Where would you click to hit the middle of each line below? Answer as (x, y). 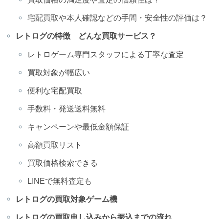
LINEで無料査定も (60, 181)
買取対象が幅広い (59, 72)
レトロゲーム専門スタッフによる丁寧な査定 (106, 54)
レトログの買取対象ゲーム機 (66, 199)
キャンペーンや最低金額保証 (78, 126)
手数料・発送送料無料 (67, 108)
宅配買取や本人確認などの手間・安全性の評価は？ (118, 18)
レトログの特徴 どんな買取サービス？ (86, 36)
